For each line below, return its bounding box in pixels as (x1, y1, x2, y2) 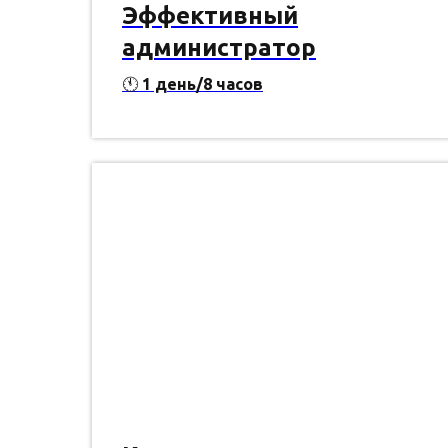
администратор (122, 34, 316, 62)
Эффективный (122, 2, 298, 30)
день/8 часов (151, 75, 263, 94)
